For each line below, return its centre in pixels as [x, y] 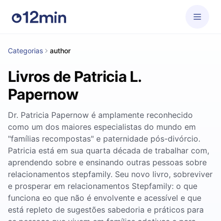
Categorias [25, 51]
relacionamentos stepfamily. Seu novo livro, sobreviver [110, 174]
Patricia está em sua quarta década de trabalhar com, [109, 150]
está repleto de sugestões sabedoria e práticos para [106, 210]
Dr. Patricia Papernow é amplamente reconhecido [100, 115]
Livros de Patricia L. [75, 76]
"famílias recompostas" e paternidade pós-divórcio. [104, 139]
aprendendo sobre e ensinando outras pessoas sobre [107, 162]
